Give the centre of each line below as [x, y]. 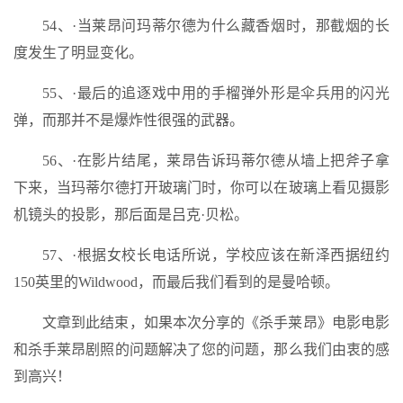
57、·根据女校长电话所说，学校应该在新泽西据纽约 [216, 255]
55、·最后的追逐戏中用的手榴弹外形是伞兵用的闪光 [216, 93]
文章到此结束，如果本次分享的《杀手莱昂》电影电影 [216, 322]
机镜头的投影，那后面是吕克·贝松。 [131, 215]
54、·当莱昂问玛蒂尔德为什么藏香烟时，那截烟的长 [216, 26]
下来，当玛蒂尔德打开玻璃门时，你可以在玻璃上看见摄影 [201, 188]
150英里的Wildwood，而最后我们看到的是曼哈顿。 [176, 282]
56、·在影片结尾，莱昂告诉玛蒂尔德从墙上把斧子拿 [216, 161]
